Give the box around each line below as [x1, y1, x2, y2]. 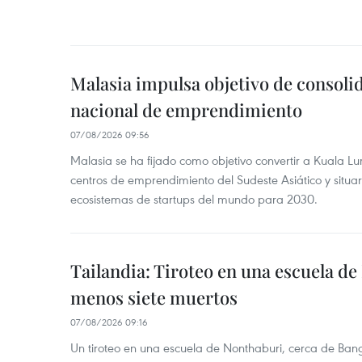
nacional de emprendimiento [70, 97, 302, 122]
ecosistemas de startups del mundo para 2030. [70, 190, 318, 207]
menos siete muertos [70, 284, 238, 309]
